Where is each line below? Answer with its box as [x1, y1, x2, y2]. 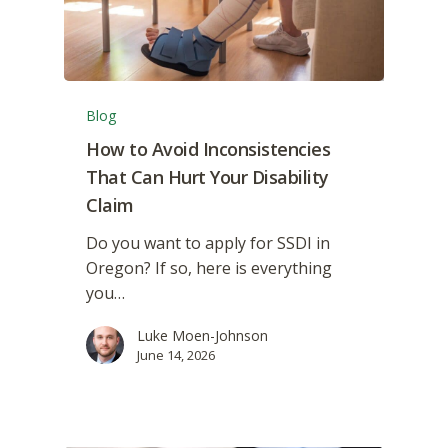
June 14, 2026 [137, 346, 216, 365]
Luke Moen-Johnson [137, 326, 269, 346]
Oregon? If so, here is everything [86, 257, 333, 280]
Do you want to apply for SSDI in [86, 232, 331, 255]
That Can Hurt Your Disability [86, 165, 329, 190]
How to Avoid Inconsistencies [86, 137, 331, 162]
